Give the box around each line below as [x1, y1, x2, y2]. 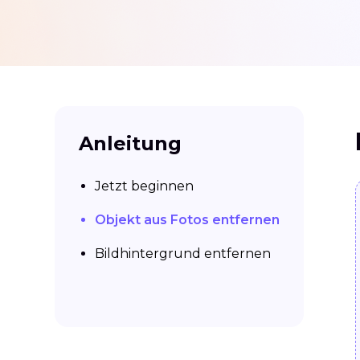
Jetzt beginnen [95, 178, 194, 194]
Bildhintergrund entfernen [95, 246, 271, 262]
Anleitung [79, 132, 182, 156]
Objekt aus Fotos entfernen [95, 212, 280, 228]
